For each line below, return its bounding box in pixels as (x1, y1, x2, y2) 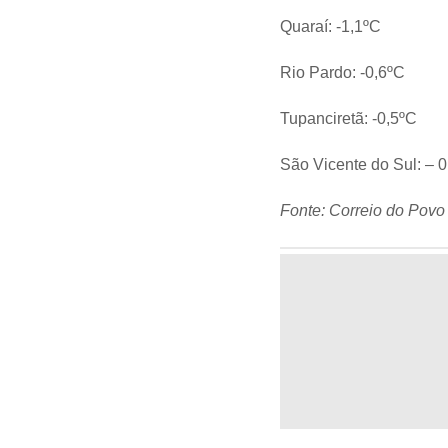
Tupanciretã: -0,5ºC (280, 110, 418, 128)
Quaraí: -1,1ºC (280, 18, 382, 36)
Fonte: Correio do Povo (280, 202, 446, 220)
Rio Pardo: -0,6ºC (280, 64, 406, 82)
